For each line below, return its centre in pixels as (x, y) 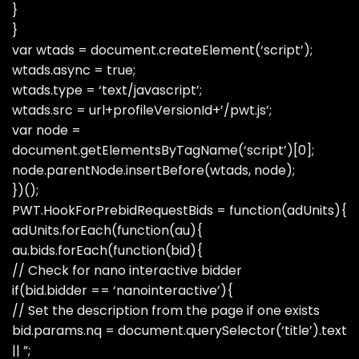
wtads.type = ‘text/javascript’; (107, 90)
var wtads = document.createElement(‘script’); (162, 50)
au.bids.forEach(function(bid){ (107, 250)
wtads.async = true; (74, 70)
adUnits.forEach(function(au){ (107, 230)
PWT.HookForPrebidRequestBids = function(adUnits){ (179, 210)
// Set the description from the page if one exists (166, 311)
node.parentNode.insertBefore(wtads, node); (153, 170)
